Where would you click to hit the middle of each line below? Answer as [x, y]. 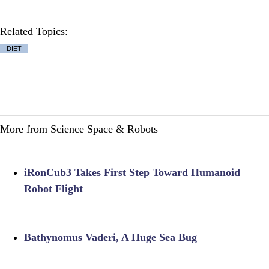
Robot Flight [53, 189]
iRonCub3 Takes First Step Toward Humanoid [132, 173]
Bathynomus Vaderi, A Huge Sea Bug [110, 237]
